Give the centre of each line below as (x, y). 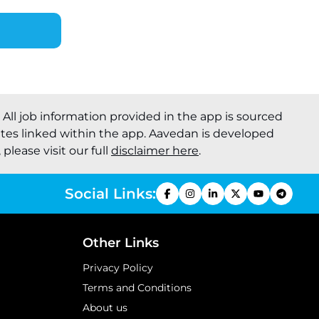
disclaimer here (155, 151)
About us (105, 308)
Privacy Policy (118, 268)
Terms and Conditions (137, 288)
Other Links (121, 243)
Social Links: (110, 193)
